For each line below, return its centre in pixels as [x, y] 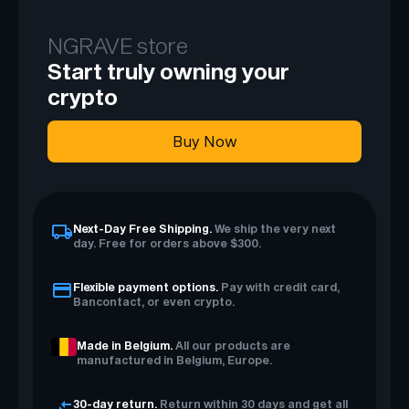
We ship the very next [275, 228]
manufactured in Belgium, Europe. [174, 359]
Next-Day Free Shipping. [144, 228]
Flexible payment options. [147, 286]
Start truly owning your [168, 70]
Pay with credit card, [280, 286]
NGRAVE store [118, 45]
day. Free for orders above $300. [167, 242]
